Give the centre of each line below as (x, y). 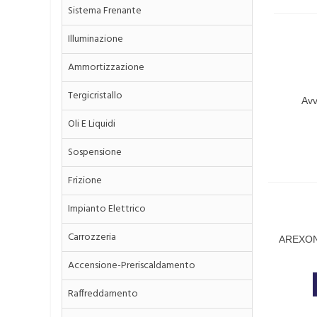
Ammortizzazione (106, 68)
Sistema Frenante (105, 11)
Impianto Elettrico (107, 209)
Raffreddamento (103, 294)
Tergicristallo (95, 96)
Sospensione (95, 152)
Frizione (85, 181)
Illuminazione (96, 39)
